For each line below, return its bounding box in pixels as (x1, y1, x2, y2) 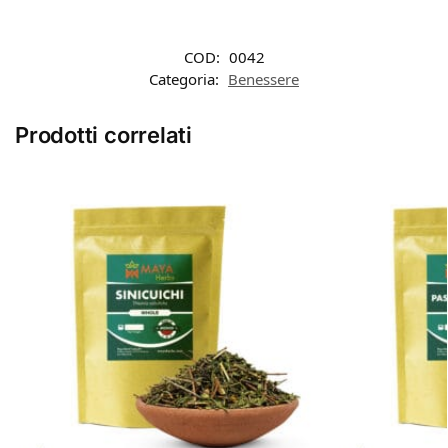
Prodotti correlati (15, 122, 193, 149)
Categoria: (149, 69, 223, 90)
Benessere (228, 69, 299, 90)
